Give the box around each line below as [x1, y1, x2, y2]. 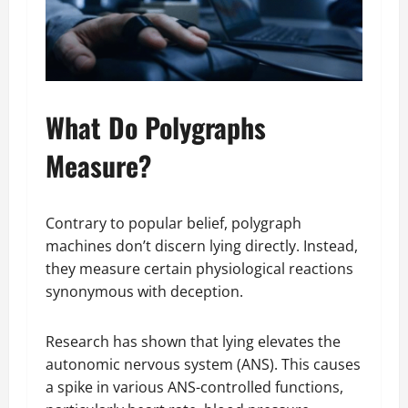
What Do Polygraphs [46, 106, 266, 148]
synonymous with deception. [46, 280, 250, 301]
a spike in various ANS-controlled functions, [46, 376, 343, 397]
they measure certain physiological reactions [46, 258, 353, 279]
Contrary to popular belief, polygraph [46, 212, 301, 233]
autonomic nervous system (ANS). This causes [46, 353, 361, 374]
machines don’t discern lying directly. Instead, [46, 235, 358, 256]
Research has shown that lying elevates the [46, 331, 341, 352]
